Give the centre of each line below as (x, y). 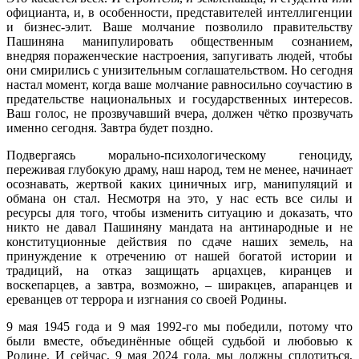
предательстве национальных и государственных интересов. (179, 99)
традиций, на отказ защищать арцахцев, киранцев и (179, 270)
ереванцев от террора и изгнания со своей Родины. (147, 299)
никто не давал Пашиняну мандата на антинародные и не (179, 227)
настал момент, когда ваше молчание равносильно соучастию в (179, 84)
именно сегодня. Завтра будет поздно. (110, 127)
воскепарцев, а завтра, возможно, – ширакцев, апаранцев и (179, 284)
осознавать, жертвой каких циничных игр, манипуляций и (179, 184)
